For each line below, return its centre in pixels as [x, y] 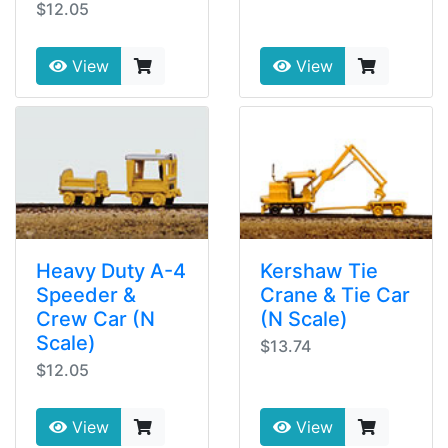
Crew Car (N [95, 318]
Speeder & [86, 294]
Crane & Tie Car [335, 294]
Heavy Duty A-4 [111, 270]
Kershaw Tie [319, 270]
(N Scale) [304, 318]
